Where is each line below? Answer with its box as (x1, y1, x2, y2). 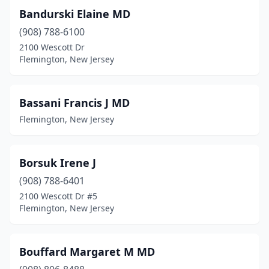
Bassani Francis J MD (19, 95, 130, 110)
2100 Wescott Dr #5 (19, 190, 97, 202)
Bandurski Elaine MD (19, 7, 130, 21)
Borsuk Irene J (19, 156, 96, 170)
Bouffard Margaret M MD (19, 244, 155, 259)
